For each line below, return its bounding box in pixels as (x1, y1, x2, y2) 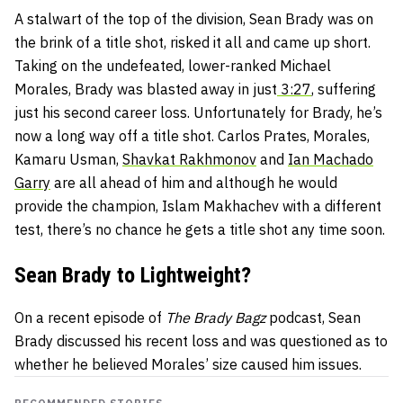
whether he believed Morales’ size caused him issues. (14, 354, 362, 373)
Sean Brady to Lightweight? (14, 262, 251, 288)
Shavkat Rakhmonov (122, 149, 256, 168)
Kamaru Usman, (14, 149, 122, 168)
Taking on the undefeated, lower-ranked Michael (14, 56, 331, 75)
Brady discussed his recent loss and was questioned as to (14, 331, 388, 350)
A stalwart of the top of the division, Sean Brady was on (14, 9, 373, 28)
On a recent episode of (14, 308, 166, 327)
